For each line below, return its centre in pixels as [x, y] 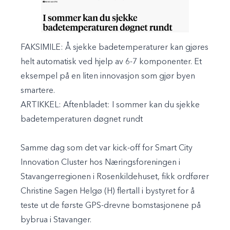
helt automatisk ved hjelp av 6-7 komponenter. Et [111, 62]
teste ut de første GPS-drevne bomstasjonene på [111, 206]
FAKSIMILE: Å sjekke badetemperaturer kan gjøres [114, 48]
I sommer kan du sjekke [156, 106]
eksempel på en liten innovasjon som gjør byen [108, 77]
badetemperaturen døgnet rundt [82, 120]
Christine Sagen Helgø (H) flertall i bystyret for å [108, 192]
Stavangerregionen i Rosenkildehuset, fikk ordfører [115, 177]
